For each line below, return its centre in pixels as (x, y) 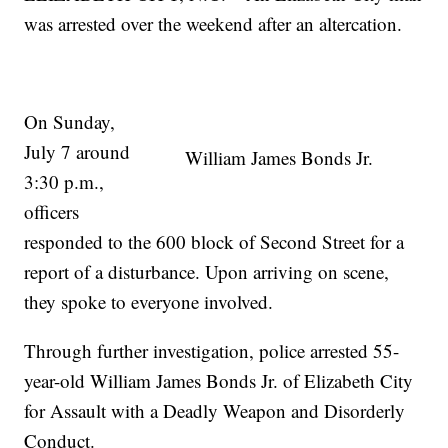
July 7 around (77, 152)
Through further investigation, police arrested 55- (212, 351)
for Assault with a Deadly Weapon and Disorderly (215, 411)
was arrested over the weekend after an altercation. (213, 24)
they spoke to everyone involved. (149, 302)
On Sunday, (70, 122)
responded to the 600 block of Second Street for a (214, 242)
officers (52, 212)
